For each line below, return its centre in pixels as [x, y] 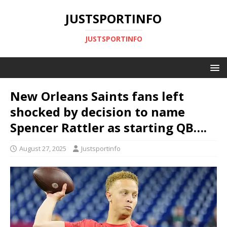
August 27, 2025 [43, 148]
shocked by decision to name [98, 112]
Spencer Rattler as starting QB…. [108, 127]
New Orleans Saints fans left [97, 96]
